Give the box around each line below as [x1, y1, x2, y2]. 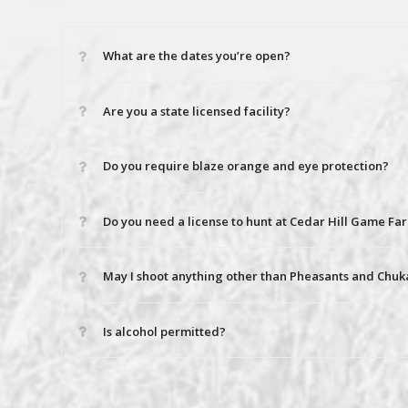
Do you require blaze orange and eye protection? [103, 157, 390, 174]
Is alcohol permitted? [103, 322, 227, 340]
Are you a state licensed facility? [103, 102, 291, 119]
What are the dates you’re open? [103, 46, 291, 64]
